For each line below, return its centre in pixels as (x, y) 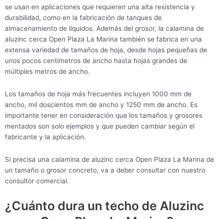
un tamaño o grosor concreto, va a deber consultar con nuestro (105, 170)
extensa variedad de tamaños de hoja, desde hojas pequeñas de (106, 50)
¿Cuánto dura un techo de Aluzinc (104, 206)
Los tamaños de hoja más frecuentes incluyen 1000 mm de (98, 94)
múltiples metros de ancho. (47, 72)
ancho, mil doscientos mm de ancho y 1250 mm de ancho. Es (101, 104)
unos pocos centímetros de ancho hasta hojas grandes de (96, 61)
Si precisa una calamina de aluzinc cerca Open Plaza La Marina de (109, 159)
